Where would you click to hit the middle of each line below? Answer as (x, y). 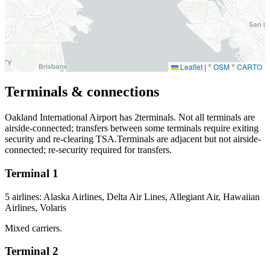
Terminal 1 (32, 173)
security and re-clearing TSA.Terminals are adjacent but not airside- (133, 139)
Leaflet (190, 67)
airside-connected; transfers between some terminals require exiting (132, 128)
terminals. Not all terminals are (197, 118)
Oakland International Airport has (70, 118)
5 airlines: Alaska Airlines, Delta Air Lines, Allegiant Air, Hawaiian (132, 196)
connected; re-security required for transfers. (88, 150)
